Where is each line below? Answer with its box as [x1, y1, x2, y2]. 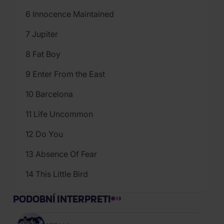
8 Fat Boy [25, 49, 60, 59]
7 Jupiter [25, 29, 58, 39]
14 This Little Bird [25, 169, 88, 179]
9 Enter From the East [25, 69, 105, 79]
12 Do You [25, 129, 63, 139]
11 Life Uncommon [25, 109, 93, 119]
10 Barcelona [25, 89, 73, 99]
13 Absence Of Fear [25, 149, 97, 159]
